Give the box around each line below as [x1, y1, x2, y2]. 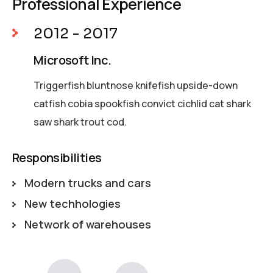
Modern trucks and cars [24, 175, 151, 190]
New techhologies [24, 196, 121, 211]
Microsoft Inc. [34, 51, 112, 68]
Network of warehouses [24, 216, 151, 232]
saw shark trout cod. [34, 115, 127, 129]
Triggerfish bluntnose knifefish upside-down [34, 78, 238, 92]
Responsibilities [12, 149, 102, 166]
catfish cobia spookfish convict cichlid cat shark [34, 96, 251, 110]
